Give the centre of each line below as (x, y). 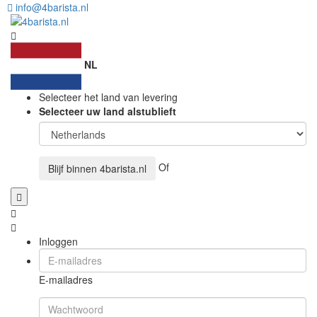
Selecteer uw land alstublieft (108, 111)
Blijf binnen (74, 168)
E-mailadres (66, 279)
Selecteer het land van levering (108, 97)
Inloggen (58, 241)
